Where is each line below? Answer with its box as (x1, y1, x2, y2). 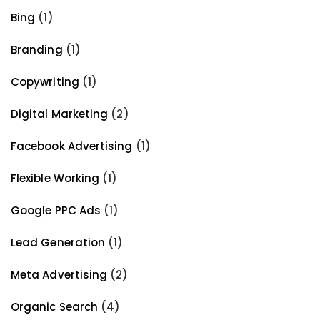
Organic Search (11, 299, 99, 314)
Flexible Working (11, 170, 100, 186)
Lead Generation (11, 234, 106, 250)
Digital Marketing (11, 106, 109, 121)
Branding (11, 41, 63, 57)
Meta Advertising (11, 266, 108, 282)
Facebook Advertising (11, 138, 133, 154)
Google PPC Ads (11, 202, 101, 218)
